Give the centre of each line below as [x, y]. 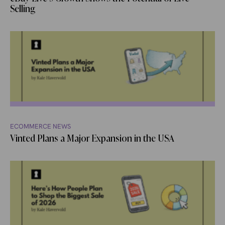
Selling [23, 9]
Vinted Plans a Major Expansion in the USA [92, 138]
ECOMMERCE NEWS [40, 126]
